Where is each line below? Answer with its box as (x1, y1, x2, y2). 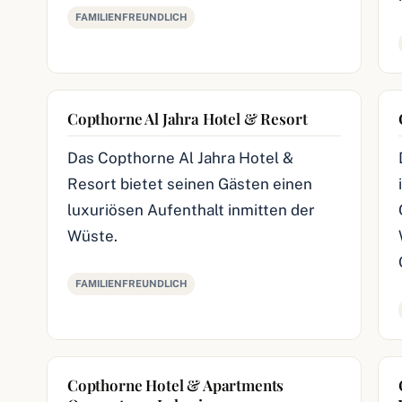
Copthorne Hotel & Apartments (67, 375, 284, 395)
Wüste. (67, 227, 118, 245)
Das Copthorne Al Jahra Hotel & (67, 149, 293, 167)
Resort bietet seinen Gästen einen (67, 175, 312, 193)
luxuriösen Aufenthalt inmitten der (67, 201, 315, 219)
